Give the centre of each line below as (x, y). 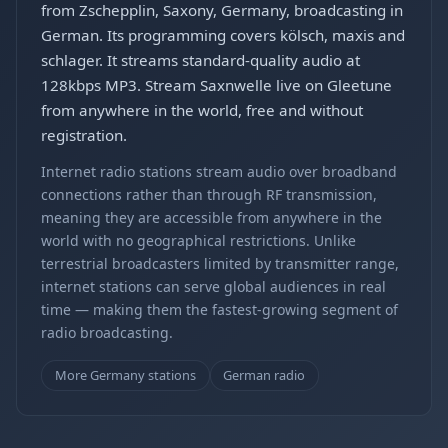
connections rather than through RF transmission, (209, 194)
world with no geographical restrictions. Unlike (198, 240)
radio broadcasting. (107, 332)
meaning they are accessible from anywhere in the (211, 217)
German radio (264, 374)
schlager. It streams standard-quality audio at (200, 60)
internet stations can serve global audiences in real (213, 286)
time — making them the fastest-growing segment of (219, 309)
